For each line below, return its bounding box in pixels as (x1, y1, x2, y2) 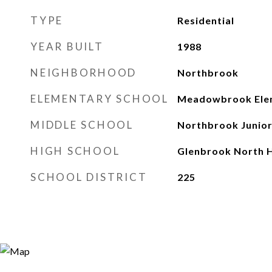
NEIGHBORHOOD (30, 66, 137, 79)
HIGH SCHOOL (30, 144, 120, 157)
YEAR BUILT (30, 40, 104, 53)
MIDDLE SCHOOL (30, 118, 134, 131)
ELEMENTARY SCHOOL (30, 92, 169, 105)
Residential (177, 15, 234, 26)
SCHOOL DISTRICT (30, 171, 148, 183)
